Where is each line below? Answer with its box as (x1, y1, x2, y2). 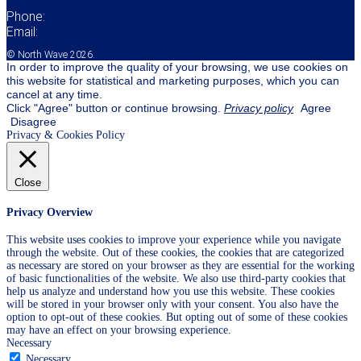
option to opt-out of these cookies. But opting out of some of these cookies (6, 311, 347, 324)
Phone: (6, 8, 48, 24)
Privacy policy (224, 102, 293, 114)
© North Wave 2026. (6, 49, 98, 60)
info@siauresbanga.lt (41, 23, 156, 39)
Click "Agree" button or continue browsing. (6, 102, 224, 114)
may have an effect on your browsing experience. (6, 324, 231, 337)
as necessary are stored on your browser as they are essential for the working (6, 259, 355, 272)
